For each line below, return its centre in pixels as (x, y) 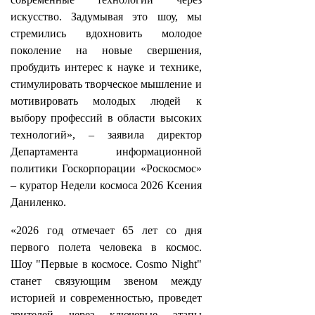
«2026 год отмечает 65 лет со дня (106, 230)
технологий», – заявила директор (106, 135)
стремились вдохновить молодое (106, 33)
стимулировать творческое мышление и (106, 84)
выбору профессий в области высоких (106, 118)
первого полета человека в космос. (106, 247)
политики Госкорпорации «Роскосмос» (106, 168)
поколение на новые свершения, (106, 50)
